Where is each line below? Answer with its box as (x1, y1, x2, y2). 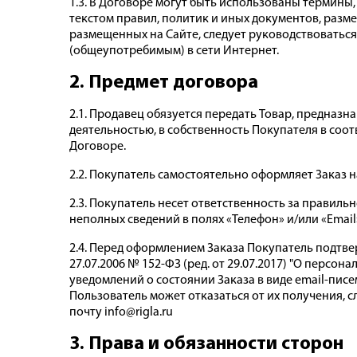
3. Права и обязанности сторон (69, 334, 343, 354)
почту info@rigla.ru (69, 305, 173, 319)
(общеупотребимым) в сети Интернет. (69, 44, 279, 57)
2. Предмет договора (69, 73, 258, 92)
